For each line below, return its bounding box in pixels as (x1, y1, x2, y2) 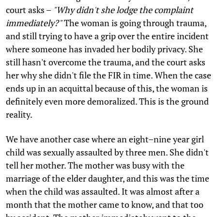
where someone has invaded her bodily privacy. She (6, 43, 203, 55)
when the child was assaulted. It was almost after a (6, 185, 200, 197)
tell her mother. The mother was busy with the (6, 159, 185, 171)
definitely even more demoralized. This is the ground (6, 95, 209, 107)
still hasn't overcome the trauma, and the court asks (6, 56, 205, 68)
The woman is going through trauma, (62, 16, 206, 29)
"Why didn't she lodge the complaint (53, 3, 193, 15)
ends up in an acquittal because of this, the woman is (6, 82, 208, 94)
